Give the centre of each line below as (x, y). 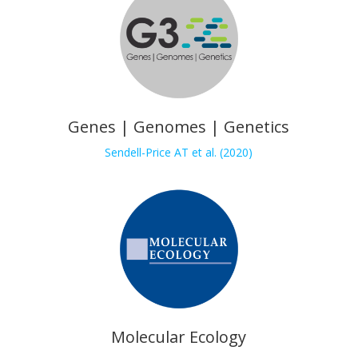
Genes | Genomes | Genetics (179, 126)
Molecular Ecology (179, 336)
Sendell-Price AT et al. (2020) (179, 152)
